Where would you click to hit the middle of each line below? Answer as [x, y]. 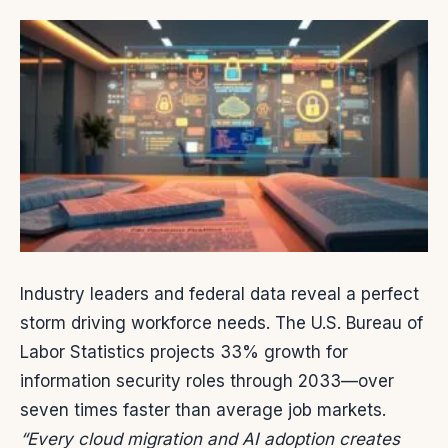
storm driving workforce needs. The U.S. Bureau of [221, 323]
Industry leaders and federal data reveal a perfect [219, 294]
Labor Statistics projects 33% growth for [184, 352]
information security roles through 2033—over [207, 381]
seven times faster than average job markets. [203, 410]
